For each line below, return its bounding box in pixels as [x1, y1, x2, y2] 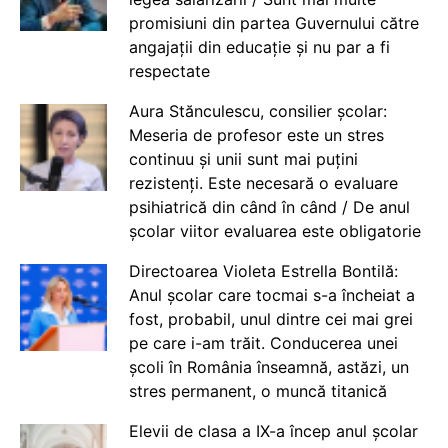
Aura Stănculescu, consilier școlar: [128, 101, 387, 121]
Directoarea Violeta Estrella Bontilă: [128, 261, 398, 281]
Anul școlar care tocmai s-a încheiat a [128, 285, 415, 305]
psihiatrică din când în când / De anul [128, 197, 410, 217]
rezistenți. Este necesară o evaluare [128, 173, 398, 193]
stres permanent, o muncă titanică [128, 381, 387, 401]
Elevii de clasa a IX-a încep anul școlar [128, 421, 418, 441]
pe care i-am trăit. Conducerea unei [128, 333, 398, 353]
